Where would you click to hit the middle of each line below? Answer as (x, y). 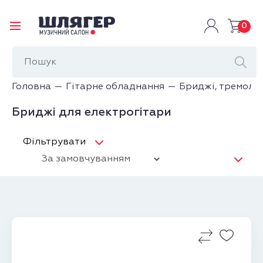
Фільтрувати (54, 142)
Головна (32, 87)
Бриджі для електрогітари (92, 112)
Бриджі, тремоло (220, 87)
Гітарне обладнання (115, 87)
